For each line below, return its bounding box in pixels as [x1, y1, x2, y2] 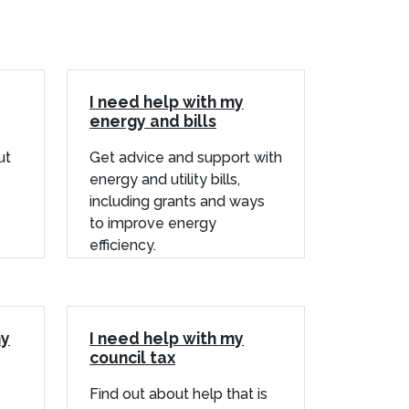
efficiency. [89, 236, 156, 254]
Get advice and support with [89, 148, 282, 166]
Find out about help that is [89, 384, 267, 403]
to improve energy [89, 214, 216, 232]
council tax [89, 347, 175, 367]
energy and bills [89, 110, 216, 131]
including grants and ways [89, 192, 265, 210]
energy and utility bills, [89, 170, 240, 188]
